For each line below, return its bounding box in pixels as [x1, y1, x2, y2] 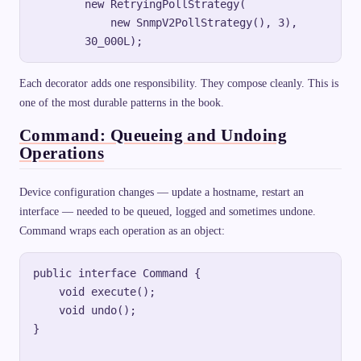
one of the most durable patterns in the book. [19, 96, 224, 109]
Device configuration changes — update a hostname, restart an [19, 186, 304, 199]
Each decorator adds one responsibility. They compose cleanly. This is [19, 77, 338, 89]
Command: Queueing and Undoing [19, 125, 288, 144]
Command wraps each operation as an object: [19, 225, 225, 238]
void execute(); [33, 285, 156, 299]
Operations [19, 143, 105, 162]
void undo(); [33, 304, 136, 317]
